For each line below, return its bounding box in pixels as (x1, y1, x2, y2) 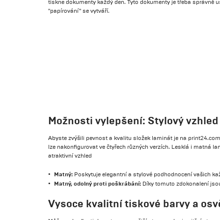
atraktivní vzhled (48, 152, 92, 160)
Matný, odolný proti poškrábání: (54, 179, 141, 188)
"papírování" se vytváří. (48, 7, 110, 15)
